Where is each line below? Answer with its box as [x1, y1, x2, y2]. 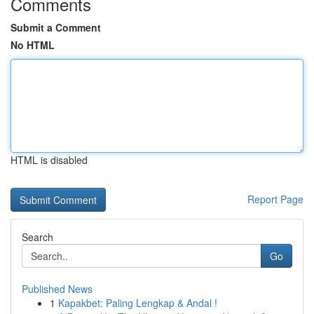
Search [22, 230, 53, 244]
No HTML [11, 38, 55, 52]
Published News [22, 282, 93, 296]
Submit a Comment [11, 20, 101, 34]
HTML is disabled [11, 153, 88, 167]
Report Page [247, 192, 303, 206]
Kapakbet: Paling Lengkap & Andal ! [58, 296, 217, 310]
